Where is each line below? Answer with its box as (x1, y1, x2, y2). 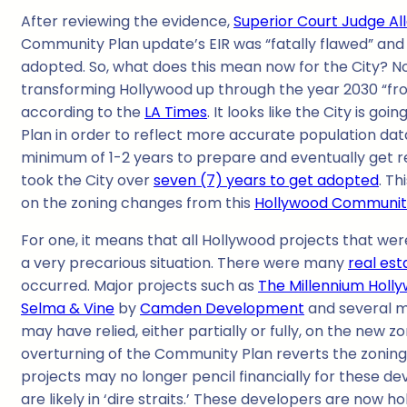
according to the (21, 102, 144, 124)
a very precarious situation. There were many (21, 253, 348, 274)
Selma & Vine (21, 298, 114, 320)
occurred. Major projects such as (21, 275, 258, 297)
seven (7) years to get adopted (154, 170, 379, 192)
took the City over (21, 170, 154, 192)
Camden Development (140, 298, 304, 320)
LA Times (144, 102, 207, 124)
